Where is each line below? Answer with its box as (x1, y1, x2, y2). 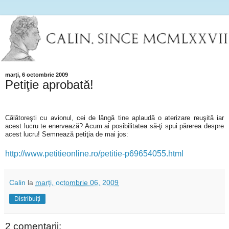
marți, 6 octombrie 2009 (5, 71, 68, 78)
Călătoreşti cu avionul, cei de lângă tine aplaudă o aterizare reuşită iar (5, 114, 224, 122)
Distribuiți (14, 195, 40, 203)
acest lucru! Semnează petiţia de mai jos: (5, 130, 128, 139)
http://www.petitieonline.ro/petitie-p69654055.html (5, 149, 184, 158)
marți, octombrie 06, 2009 (35, 178, 119, 187)
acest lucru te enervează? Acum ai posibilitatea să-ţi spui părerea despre (5, 122, 224, 130)
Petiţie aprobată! (5, 77, 94, 91)
